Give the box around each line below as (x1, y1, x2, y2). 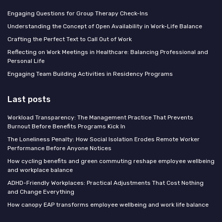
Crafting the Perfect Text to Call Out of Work (7, 36, 132, 43)
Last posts (7, 94, 51, 105)
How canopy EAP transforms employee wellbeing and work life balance (7, 201, 209, 209)
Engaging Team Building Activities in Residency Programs (7, 70, 173, 78)
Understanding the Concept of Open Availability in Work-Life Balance (7, 23, 202, 30)
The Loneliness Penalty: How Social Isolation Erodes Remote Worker (7, 136, 200, 143)
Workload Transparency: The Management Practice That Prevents (7, 114, 193, 121)
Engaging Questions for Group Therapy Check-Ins (7, 10, 148, 17)
